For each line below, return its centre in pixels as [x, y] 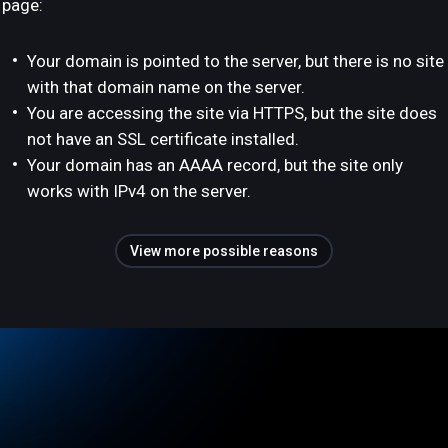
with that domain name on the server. [166, 87]
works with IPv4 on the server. [139, 191]
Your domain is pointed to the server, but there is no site [235, 61]
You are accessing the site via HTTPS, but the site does [232, 113]
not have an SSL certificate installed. [163, 139]
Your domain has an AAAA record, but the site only [215, 165]
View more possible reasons [224, 251]
